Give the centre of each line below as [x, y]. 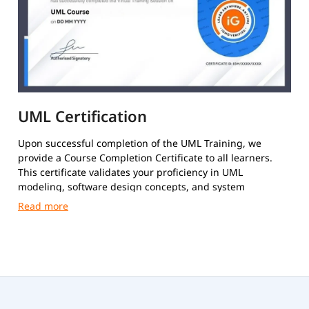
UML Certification [82, 116]
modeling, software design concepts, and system [131, 187]
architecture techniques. [75, 201]
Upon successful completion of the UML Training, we [140, 143]
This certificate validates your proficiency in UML [130, 172]
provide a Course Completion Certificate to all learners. [145, 158]
